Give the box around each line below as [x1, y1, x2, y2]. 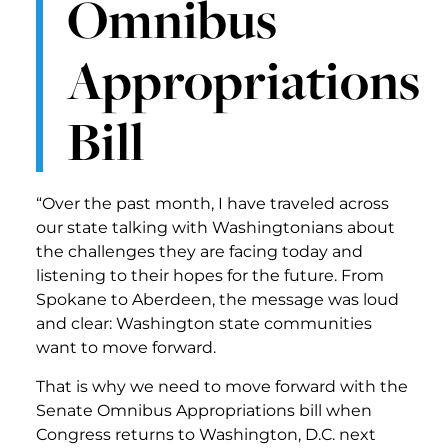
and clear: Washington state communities [36, 314, 372, 334]
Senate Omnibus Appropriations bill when [36, 400, 372, 420]
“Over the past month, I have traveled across [36, 194, 389, 214]
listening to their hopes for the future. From [36, 266, 384, 286]
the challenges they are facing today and [36, 242, 363, 262]
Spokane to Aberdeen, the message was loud [36, 290, 399, 310]
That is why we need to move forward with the [36, 376, 408, 396]
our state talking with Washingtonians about [36, 218, 395, 238]
